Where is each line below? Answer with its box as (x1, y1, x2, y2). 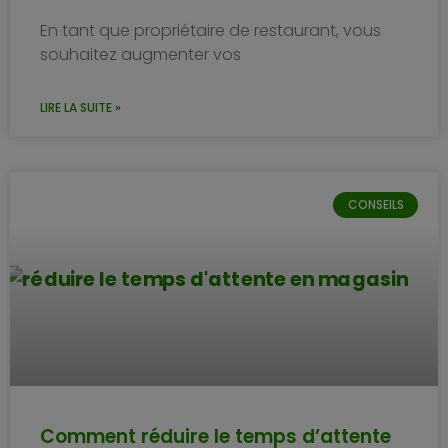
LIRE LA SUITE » (40, 98, 121, 116)
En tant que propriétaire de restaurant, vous (40, 18, 381, 42)
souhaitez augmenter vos (40, 42, 241, 66)
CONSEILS (347, 195, 404, 213)
